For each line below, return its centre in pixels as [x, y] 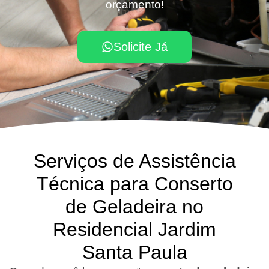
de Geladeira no [134, 206]
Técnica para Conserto [134, 183]
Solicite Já [141, 47]
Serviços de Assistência [134, 161]
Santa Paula [134, 252]
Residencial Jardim [134, 229]
